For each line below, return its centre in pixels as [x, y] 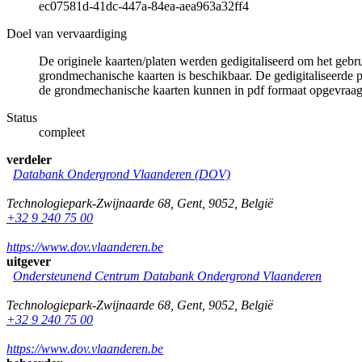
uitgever [29, 261]
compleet [62, 132]
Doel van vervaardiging [67, 33]
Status [22, 117]
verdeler [29, 159]
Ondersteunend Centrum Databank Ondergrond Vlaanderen [167, 276]
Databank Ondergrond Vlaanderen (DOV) [122, 174]
